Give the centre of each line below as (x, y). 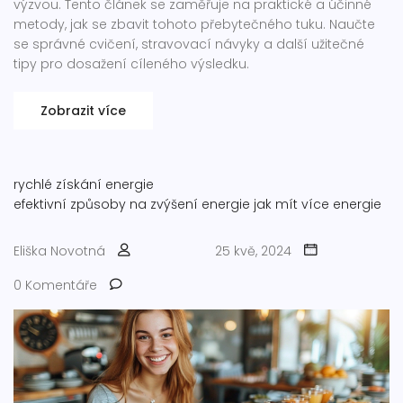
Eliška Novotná (59, 251)
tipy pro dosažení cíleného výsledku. (131, 64)
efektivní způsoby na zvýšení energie (132, 205)
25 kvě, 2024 (253, 251)
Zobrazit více (83, 111)
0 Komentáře (55, 286)
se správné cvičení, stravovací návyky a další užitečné (189, 45)
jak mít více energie (318, 205)
